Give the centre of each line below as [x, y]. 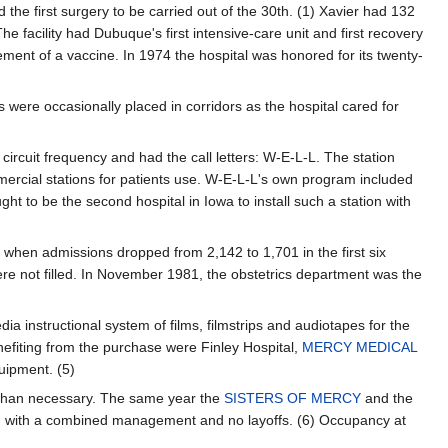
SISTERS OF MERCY [292, 398]
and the [387, 398]
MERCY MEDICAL [359, 347]
